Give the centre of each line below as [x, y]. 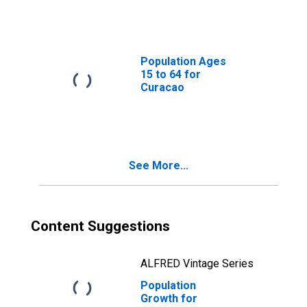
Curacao [162, 87]
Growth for [169, 298]
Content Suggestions [100, 226]
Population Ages [183, 61]
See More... [159, 165]
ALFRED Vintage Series [197, 263]
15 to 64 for [171, 74]
